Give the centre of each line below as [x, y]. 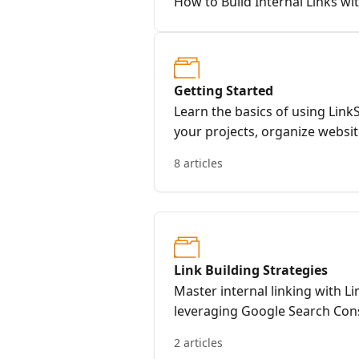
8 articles [198, 163]
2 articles [198, 343]
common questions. [234, 151]
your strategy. [216, 331]
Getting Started [224, 91]
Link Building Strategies [251, 270]
